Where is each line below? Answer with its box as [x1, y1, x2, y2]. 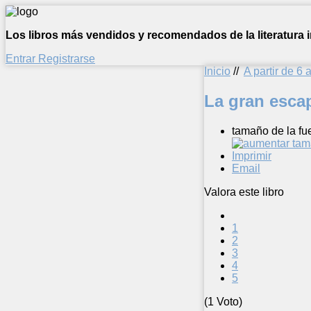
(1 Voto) [204, 295, 242, 308]
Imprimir [232, 149, 271, 162]
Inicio [204, 65, 230, 77]
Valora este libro [204, 185, 284, 198]
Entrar [6, 53, 38, 65]
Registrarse [38, 53, 95, 65]
